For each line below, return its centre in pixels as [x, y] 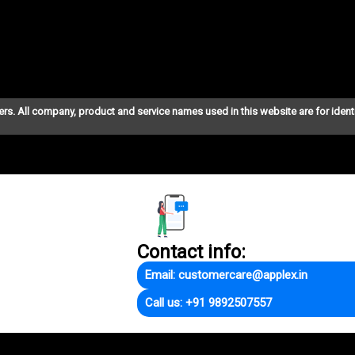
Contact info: [191, 252]
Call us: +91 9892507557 [208, 303]
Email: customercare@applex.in [226, 275]
